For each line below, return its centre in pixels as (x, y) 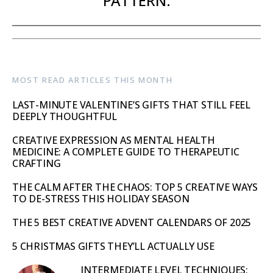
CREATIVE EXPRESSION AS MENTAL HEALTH (114, 140)
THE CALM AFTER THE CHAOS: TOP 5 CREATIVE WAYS (135, 187)
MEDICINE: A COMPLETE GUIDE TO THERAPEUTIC (126, 151)
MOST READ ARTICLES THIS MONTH (93, 80)
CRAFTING (37, 163)
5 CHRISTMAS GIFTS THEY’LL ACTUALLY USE (113, 246)
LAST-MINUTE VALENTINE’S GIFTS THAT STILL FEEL (131, 105)
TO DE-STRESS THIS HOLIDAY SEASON (101, 198)
